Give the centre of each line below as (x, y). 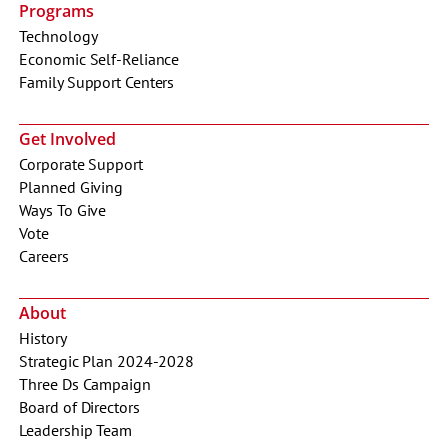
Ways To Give (63, 209)
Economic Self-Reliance (99, 58)
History (43, 337)
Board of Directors (79, 406)
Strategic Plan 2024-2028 (107, 360)
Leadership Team (75, 429)
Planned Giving (71, 186)
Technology (58, 35)
